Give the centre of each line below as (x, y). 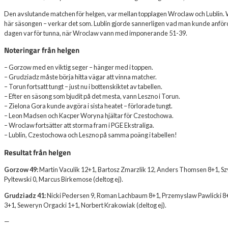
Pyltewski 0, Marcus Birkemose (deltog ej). (64, 179)
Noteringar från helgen (42, 50)
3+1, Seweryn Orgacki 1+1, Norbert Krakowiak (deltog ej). (85, 205)
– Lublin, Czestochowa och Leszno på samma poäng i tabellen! (91, 135)
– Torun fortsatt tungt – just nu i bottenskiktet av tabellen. (83, 87)
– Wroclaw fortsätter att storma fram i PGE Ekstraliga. (79, 125)
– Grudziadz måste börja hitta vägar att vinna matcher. (80, 77)
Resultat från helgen (37, 153)
